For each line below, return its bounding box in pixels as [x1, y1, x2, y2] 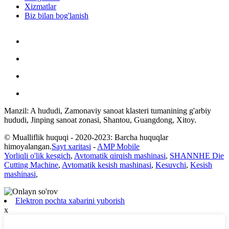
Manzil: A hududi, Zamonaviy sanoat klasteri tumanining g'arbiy [4, 106, 211, 115]
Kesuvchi [155, 160, 186, 169]
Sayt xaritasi [52, 142, 91, 151]
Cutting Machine [4, 160, 58, 169]
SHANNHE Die [170, 151, 224, 160]
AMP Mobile [97, 142, 140, 151]
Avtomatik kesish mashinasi [62, 160, 151, 169]
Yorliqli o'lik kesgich [4, 151, 71, 160]
